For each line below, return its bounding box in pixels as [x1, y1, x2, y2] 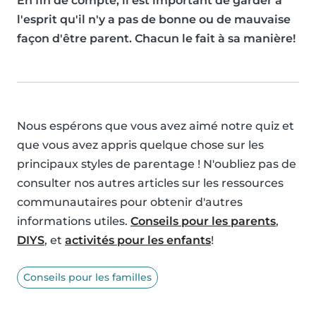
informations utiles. [17, 214, 130, 229]
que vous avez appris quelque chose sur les [17, 138, 264, 152]
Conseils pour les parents [130, 214, 276, 229]
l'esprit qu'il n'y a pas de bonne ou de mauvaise [17, 13, 291, 27]
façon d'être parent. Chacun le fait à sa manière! [17, 32, 296, 46]
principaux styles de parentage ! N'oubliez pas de [17, 157, 296, 171]
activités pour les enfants [65, 233, 211, 248]
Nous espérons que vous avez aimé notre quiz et [17, 119, 294, 133]
